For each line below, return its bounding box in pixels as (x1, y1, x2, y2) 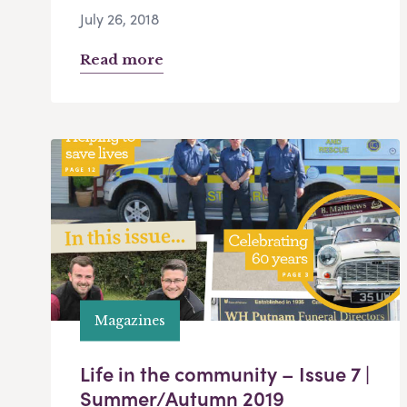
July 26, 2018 (80, 8, 159, 30)
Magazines (94, 312, 165, 329)
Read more (80, 51, 164, 69)
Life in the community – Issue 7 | (80, 359, 370, 389)
